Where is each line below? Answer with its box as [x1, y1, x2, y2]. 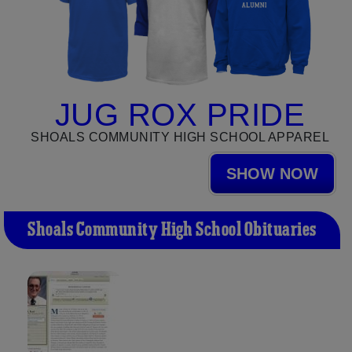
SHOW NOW [226, 164, 318, 182]
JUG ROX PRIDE [54, 97, 306, 132]
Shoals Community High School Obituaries [27, 217, 317, 243]
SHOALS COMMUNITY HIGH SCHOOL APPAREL [31, 130, 329, 144]
